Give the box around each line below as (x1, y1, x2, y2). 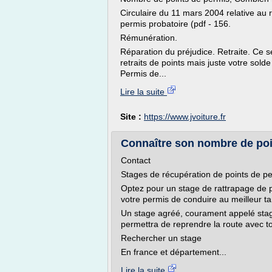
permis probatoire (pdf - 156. (120, 19, 231, 29)
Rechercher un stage (121, 233, 202, 243)
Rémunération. (120, 33, 177, 42)
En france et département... (121, 247, 226, 257)
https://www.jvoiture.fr (144, 112, 226, 121)
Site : (120, 112, 144, 121)
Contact (121, 155, 151, 165)
